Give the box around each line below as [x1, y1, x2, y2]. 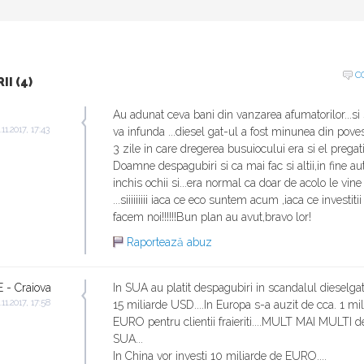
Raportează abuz [127, 236, 212, 249]
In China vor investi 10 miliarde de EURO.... [113, 349, 327, 362]
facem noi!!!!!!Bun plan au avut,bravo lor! [113, 210, 311, 223]
